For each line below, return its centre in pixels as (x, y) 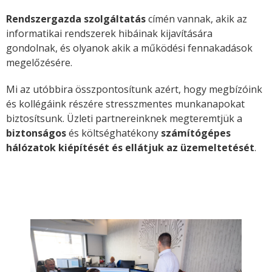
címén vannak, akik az (198, 19)
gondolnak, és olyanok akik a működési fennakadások (129, 48)
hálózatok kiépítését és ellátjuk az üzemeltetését (130, 148)
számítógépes (196, 133)
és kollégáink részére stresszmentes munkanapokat (125, 104)
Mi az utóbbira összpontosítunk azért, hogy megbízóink (134, 89)
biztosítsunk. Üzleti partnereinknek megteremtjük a (124, 118)
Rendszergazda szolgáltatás (77, 19)
